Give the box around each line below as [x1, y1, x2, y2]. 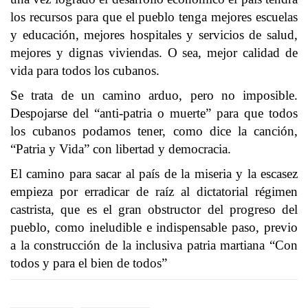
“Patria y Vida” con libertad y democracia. [10, 142, 231, 156]
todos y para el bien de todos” [10, 256, 167, 270]
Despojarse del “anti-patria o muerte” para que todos [10, 106, 298, 120]
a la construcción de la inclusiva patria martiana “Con [10, 238, 298, 252]
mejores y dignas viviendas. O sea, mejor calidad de [10, 45, 298, 60]
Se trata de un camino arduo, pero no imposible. [10, 88, 298, 102]
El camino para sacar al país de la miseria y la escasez [10, 166, 298, 181]
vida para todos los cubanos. [10, 63, 159, 78]
